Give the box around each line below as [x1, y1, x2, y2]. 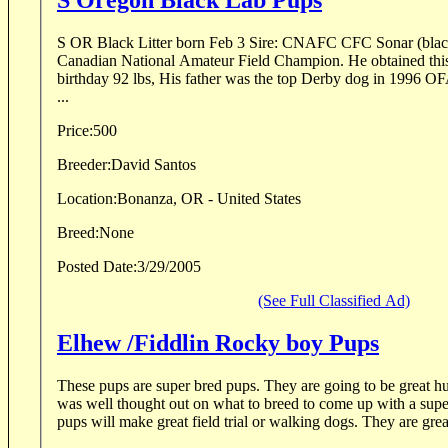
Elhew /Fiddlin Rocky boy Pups [57, 330, 379, 357]
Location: [57, 190, 117, 208]
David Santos [111, 156, 196, 174]
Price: [57, 122, 93, 140]
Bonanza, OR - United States [117, 190, 301, 208]
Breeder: [57, 156, 111, 174]
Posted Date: [57, 258, 137, 276]
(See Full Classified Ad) [258, 292, 410, 310]
